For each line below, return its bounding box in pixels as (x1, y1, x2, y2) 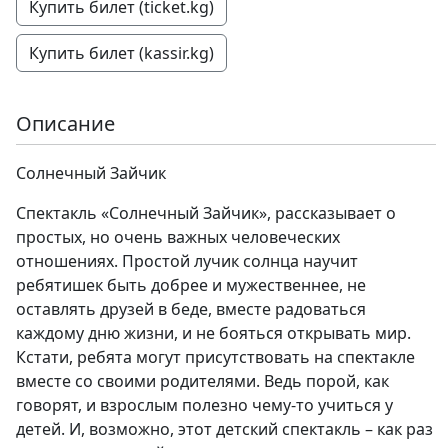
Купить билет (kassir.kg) (29, 42, 214, 64)
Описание (16, 110, 115, 137)
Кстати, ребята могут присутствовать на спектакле (16, 346, 415, 368)
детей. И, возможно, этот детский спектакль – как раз (16, 418, 433, 440)
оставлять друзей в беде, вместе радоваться (16, 298, 366, 320)
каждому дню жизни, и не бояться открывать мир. (16, 322, 411, 344)
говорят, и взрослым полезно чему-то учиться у (16, 394, 393, 416)
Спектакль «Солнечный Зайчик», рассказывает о (16, 202, 396, 224)
